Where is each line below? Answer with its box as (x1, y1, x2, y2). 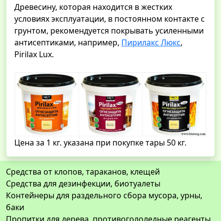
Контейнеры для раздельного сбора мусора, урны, (6, 190, 202, 201)
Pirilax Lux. (14, 49, 54, 60)
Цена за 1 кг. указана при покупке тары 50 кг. (14, 137, 186, 148)
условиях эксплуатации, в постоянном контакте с (14, 13, 205, 25)
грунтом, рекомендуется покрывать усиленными (14, 25, 204, 37)
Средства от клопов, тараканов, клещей (6, 166, 160, 178)
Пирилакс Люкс (121, 37, 181, 48)
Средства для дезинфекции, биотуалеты (6, 178, 160, 189)
